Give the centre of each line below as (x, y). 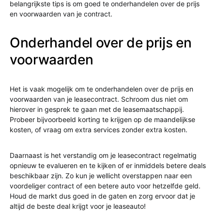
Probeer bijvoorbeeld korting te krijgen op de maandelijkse (102, 120)
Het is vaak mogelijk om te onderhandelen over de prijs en (101, 89)
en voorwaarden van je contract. (61, 14)
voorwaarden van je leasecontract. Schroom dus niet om (99, 99)
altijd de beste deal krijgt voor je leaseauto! (78, 206)
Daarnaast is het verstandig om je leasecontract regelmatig (103, 155)
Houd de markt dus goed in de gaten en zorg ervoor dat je (102, 196)
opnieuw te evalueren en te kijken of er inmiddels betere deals (108, 166)
